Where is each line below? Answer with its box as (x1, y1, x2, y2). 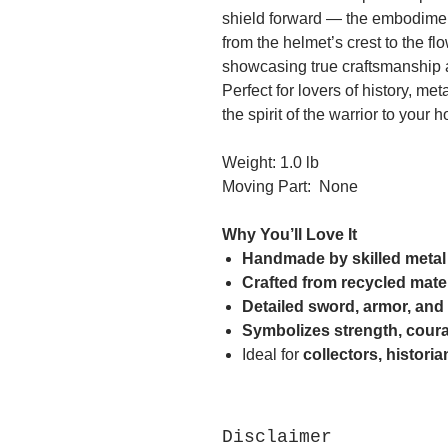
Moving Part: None (222, 178, 358, 196)
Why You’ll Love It (222, 226, 357, 244)
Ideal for (242, 346, 303, 364)
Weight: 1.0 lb (222, 154, 319, 172)
